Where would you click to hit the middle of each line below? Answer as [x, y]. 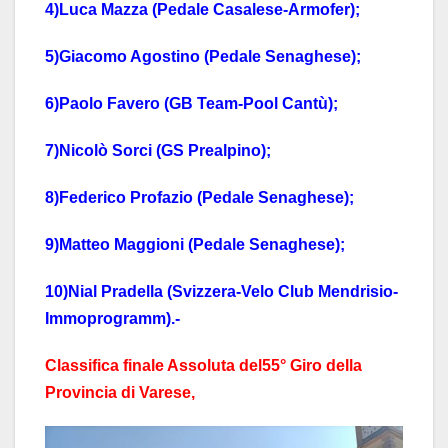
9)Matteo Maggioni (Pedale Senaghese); [195, 245]
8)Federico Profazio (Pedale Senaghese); [199, 198]
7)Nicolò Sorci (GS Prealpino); [158, 151]
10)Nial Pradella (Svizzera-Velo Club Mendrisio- [221, 292]
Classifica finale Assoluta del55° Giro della [203, 366]
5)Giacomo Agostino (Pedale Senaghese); [203, 57]
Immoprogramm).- [112, 319]
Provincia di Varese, [120, 393]
